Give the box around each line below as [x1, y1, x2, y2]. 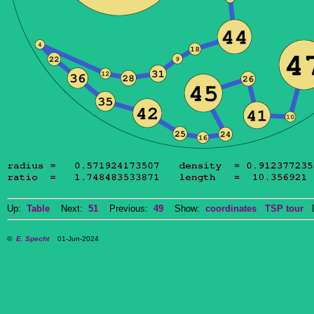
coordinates [205, 203, 257, 214]
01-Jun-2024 [49, 235, 99, 243]
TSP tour [265, 203, 303, 214]
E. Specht [16, 235, 49, 243]
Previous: [98, 203, 153, 214]
